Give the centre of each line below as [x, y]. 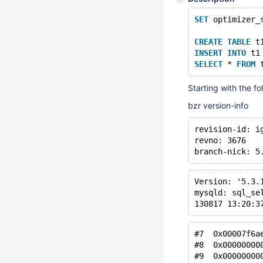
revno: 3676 [220, 140]
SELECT [208, 64]
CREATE [208, 42]
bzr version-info [218, 105]
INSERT [208, 53]
